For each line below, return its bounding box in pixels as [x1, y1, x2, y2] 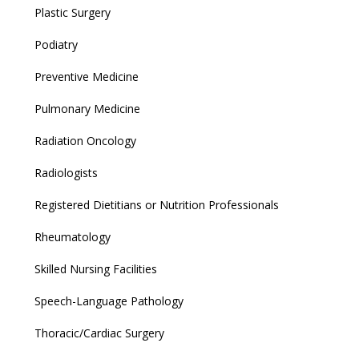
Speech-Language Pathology [34, 292, 184, 309]
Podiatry [34, 36, 78, 52]
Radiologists [34, 164, 98, 180]
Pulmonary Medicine [34, 100, 140, 116]
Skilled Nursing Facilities [34, 260, 157, 276]
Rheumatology [34, 228, 111, 244]
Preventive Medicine [34, 68, 139, 84]
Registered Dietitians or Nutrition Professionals [34, 196, 279, 212]
